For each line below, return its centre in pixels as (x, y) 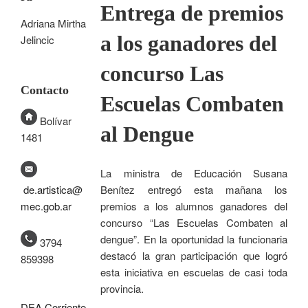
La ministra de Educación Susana (194, 173)
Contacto (45, 90)
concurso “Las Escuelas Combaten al (194, 222)
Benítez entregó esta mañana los (194, 189)
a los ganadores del (189, 43)
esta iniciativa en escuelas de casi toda (194, 272)
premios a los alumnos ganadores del (194, 206)
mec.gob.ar (46, 206)
